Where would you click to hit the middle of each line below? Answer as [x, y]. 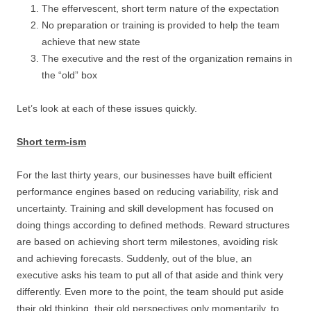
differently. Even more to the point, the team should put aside [150, 292]
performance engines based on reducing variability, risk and [148, 192]
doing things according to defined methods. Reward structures [153, 225]
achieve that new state [91, 42]
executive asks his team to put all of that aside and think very [150, 275]
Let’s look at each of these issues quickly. [107, 108]
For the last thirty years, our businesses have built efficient [144, 175]
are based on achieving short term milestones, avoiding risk [147, 242]
